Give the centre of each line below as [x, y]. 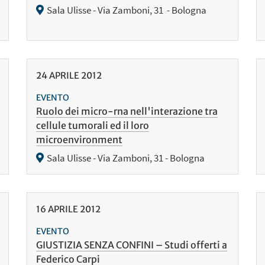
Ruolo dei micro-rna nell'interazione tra [127, 111]
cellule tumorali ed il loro [92, 125]
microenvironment [79, 139]
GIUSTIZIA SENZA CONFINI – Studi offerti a [131, 245]
